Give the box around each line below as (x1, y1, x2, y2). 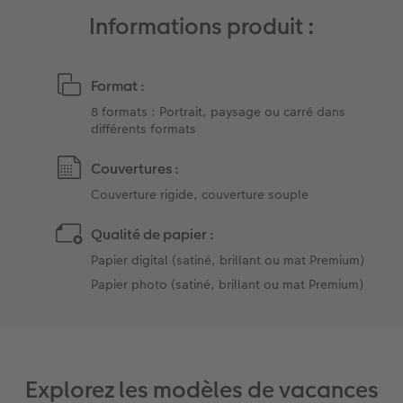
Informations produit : (88, 11, 315, 43)
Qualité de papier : (91, 224, 215, 246)
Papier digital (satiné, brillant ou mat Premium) (91, 251, 365, 270)
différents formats (91, 120, 197, 139)
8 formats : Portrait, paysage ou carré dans (91, 103, 346, 121)
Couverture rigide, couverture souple (91, 185, 309, 204)
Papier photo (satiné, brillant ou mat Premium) (91, 275, 364, 294)
